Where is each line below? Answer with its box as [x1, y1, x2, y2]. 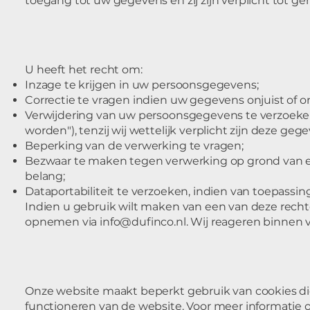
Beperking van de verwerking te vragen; [25, 139, 244, 152]
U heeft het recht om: [25, 63, 143, 76]
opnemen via [25, 215, 100, 228]
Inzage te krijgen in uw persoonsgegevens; [25, 78, 259, 91]
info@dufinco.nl [100, 215, 186, 228]
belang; [25, 170, 65, 183]
